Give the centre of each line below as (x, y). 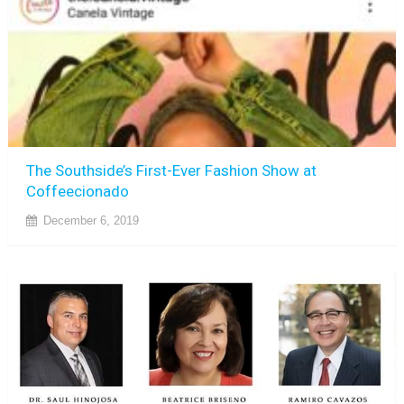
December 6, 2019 (91, 220)
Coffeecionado (77, 191)
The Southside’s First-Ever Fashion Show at (171, 170)
